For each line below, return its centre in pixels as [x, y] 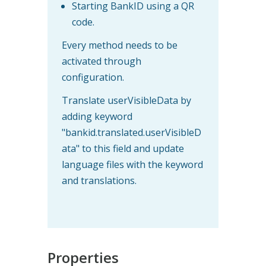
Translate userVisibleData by [126, 100]
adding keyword [97, 116]
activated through [102, 61]
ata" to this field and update [123, 148]
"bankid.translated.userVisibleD [132, 132]
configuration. [93, 77]
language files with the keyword [132, 164]
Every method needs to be [120, 45]
